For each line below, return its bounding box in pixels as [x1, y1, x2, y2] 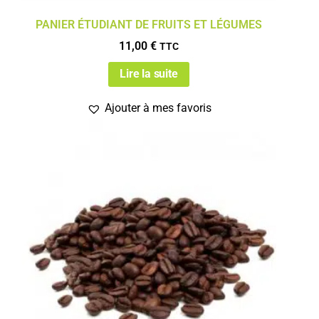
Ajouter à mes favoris [104, 101, 211, 115]
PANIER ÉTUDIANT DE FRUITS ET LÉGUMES [36, 17, 262, 31]
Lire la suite [120, 67, 178, 81]
